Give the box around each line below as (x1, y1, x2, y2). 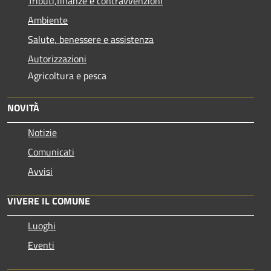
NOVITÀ (7, 100, 39, 115)
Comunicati (28, 144, 74, 159)
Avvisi (28, 163, 53, 178)
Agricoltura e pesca (28, 68, 106, 83)
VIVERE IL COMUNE (7, 193, 90, 208)
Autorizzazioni (28, 51, 87, 66)
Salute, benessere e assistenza (28, 31, 154, 47)
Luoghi (28, 218, 56, 233)
